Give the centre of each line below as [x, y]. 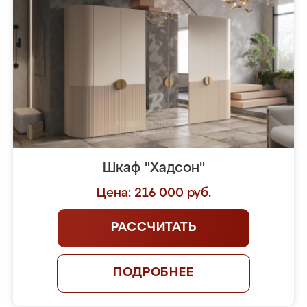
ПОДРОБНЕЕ [153, 273]
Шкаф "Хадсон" [153, 168]
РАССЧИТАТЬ [153, 228]
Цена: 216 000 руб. [153, 193]
